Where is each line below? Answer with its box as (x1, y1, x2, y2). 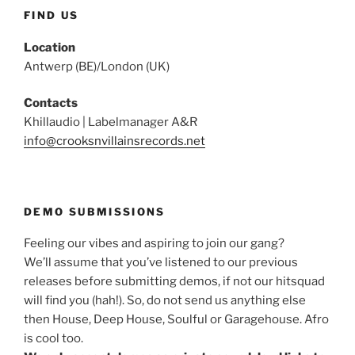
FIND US (24, 9, 79, 22)
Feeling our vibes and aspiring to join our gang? (24, 236, 284, 251)
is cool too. (24, 331, 83, 346)
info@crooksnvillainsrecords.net (24, 134, 205, 149)
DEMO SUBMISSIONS (24, 204, 166, 218)
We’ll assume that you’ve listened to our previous (24, 255, 298, 270)
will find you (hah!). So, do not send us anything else (24, 293, 306, 308)
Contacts (24, 96, 78, 111)
